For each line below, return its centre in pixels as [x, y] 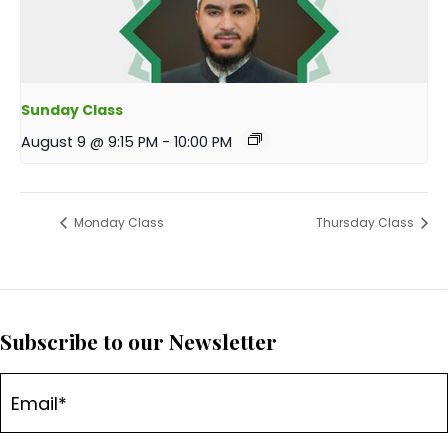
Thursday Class [366, 223]
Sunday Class [72, 110]
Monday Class [117, 223]
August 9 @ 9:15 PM [89, 142]
